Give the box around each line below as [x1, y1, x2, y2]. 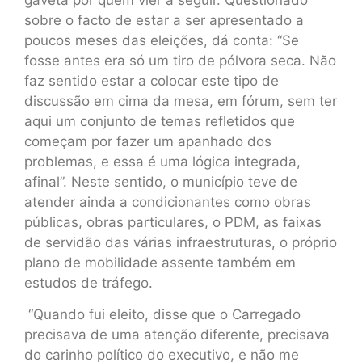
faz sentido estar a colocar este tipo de [24, 72, 279, 89]
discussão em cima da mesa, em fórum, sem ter [24, 92, 337, 109]
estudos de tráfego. [24, 274, 153, 291]
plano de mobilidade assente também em [24, 254, 296, 271]
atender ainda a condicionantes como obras [24, 193, 311, 210]
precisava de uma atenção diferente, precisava [24, 326, 330, 343]
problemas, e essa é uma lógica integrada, [24, 153, 301, 170]
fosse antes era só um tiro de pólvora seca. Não [24, 52, 336, 69]
